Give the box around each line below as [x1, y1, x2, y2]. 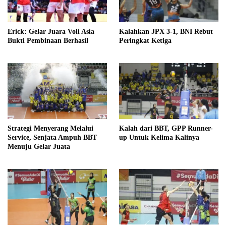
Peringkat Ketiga [119, 37, 172, 45]
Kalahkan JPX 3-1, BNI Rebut [119, 28, 213, 36]
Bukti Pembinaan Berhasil [8, 36, 88, 44]
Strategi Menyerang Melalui [8, 124, 93, 132]
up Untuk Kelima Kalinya [119, 133, 199, 141]
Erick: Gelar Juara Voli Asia [8, 27, 94, 35]
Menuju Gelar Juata [8, 142, 70, 150]
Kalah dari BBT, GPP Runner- [119, 124, 213, 132]
